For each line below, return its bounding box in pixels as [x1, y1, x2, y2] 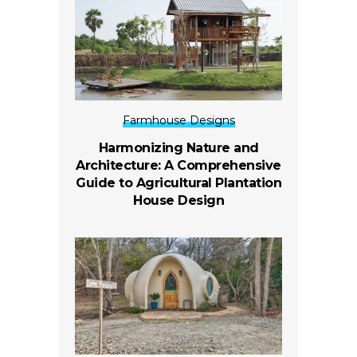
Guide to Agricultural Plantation [76, 175, 281, 191]
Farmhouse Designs [122, 113, 235, 128]
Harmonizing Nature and [98, 140, 259, 156]
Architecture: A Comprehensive [76, 158, 281, 174]
